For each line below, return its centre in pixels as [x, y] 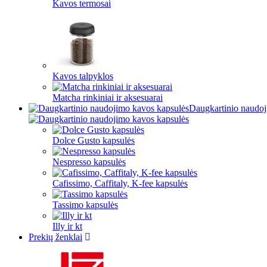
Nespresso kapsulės [89, 162]
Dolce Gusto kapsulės [94, 140]
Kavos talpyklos [83, 76]
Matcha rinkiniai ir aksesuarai [108, 97]
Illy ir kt [67, 226]
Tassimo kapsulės [85, 205]
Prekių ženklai [55, 237]
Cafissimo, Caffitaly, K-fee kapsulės [120, 183]
